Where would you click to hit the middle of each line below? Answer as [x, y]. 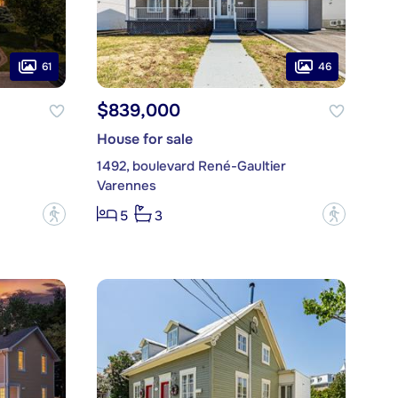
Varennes [126, 186]
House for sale [144, 139]
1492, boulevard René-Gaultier [191, 167]
